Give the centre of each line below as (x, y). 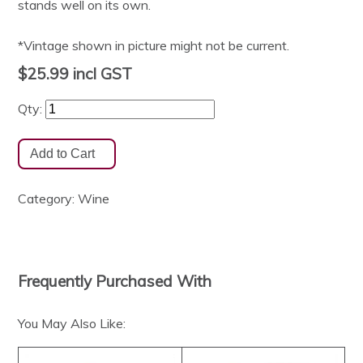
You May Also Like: (72, 324)
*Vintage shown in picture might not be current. (154, 46)
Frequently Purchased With (115, 281)
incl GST (101, 74)
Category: (48, 199)
